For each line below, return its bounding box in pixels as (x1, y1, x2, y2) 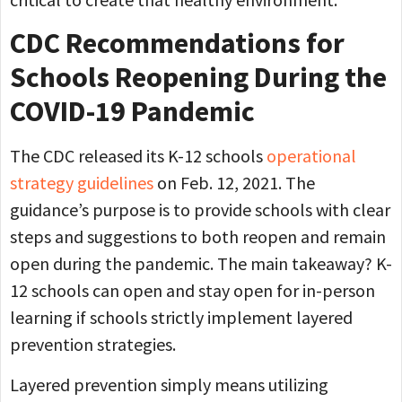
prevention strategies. (10, 333, 176, 356)
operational (267, 144, 356, 168)
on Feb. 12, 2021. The (153, 171, 315, 195)
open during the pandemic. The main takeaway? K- (10, 252, 392, 275)
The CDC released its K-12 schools (10, 144, 267, 168)
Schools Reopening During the (10, 59, 387, 96)
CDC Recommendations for (10, 25, 345, 62)
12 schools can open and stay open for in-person (10, 279, 375, 302)
